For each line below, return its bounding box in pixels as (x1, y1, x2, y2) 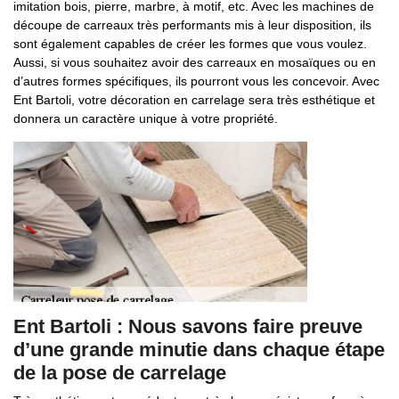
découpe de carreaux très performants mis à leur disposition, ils (13, 18, 371, 32)
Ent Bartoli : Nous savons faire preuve (13, 315, 362, 338)
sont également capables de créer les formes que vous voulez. (13, 37, 367, 51)
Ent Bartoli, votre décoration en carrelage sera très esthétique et (13, 93, 375, 107)
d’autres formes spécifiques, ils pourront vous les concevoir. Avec (13, 74, 379, 88)
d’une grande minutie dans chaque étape (13, 338, 385, 361)
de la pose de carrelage (13, 362, 226, 384)
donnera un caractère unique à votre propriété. (13, 111, 278, 126)
